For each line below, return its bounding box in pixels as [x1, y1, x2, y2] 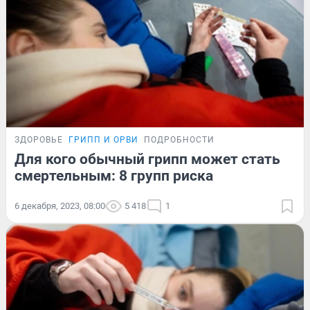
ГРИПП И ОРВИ [69, 135, 138, 145]
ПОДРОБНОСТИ [144, 135, 215, 145]
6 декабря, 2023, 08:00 [15, 201, 105, 212]
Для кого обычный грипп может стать [15, 151, 280, 168]
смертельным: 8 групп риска [15, 167, 213, 185]
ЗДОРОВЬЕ [15, 135, 63, 145]
